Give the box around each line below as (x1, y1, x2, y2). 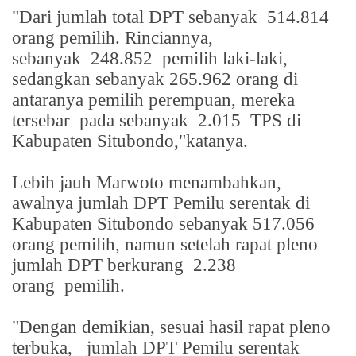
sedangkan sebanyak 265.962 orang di (12, 69, 298, 90)
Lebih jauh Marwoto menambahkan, (12, 172, 281, 193)
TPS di (250, 110, 301, 131)
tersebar (12, 110, 75, 131)
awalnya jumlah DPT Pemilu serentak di (12, 193, 310, 214)
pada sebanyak (79, 110, 193, 131)
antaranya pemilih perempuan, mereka (12, 90, 295, 110)
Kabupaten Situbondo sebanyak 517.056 (12, 214, 315, 234)
